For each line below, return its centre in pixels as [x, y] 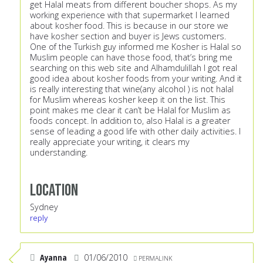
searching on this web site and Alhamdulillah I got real [134, 68]
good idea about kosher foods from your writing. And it [136, 79]
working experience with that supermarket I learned [130, 15]
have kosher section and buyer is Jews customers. [128, 36]
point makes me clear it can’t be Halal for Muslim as [130, 110]
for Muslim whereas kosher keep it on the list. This [128, 100]
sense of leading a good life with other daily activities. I [135, 131]
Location [54, 191]
